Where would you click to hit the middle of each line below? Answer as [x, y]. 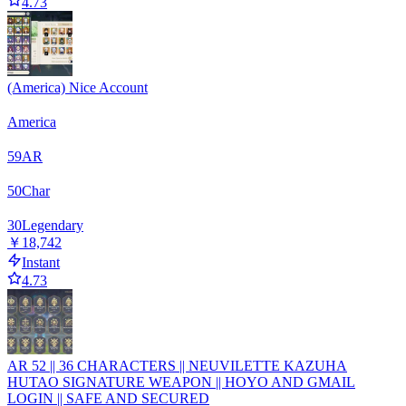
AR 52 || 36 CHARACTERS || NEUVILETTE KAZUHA [177, 366]
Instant [41, 263]
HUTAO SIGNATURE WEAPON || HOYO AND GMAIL [181, 382]
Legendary [53, 226]
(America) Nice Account [77, 88]
